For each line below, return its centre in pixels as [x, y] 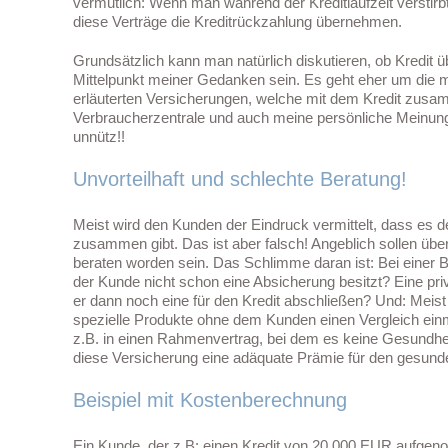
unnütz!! [99, 136]
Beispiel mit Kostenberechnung [210, 400]
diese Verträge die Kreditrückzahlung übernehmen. [237, 21]
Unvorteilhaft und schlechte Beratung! [240, 179]
